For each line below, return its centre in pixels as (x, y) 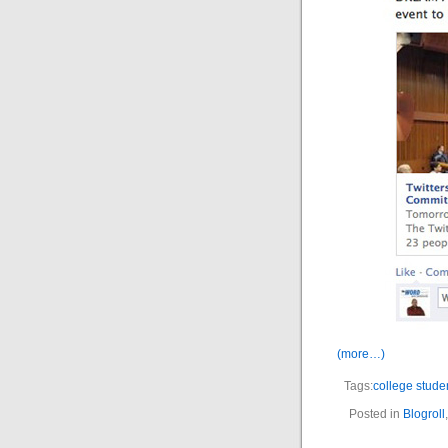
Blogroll (424, 414)
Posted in (376, 414)
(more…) (361, 354)
